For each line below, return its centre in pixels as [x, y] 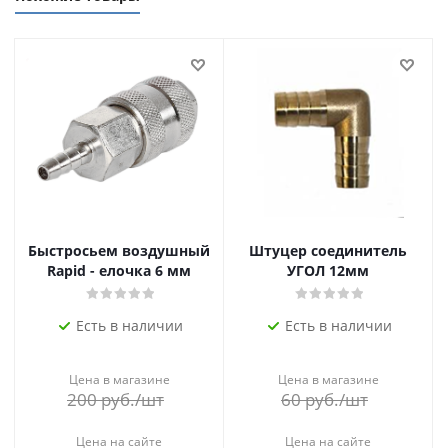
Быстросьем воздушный [119, 250]
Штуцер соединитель [328, 250]
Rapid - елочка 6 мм [119, 270]
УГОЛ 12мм [328, 270]
